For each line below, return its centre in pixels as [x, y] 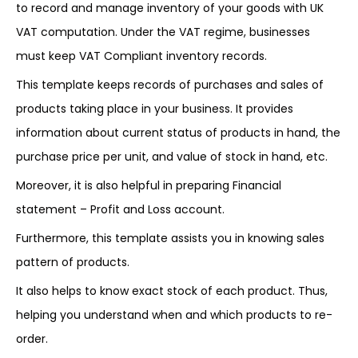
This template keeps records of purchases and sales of [170, 85]
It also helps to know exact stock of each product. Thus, [172, 291]
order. [32, 339]
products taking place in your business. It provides [155, 109]
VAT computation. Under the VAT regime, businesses [163, 32]
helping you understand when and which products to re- [174, 315]
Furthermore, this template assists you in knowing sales [170, 238]
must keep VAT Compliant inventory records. [141, 56]
